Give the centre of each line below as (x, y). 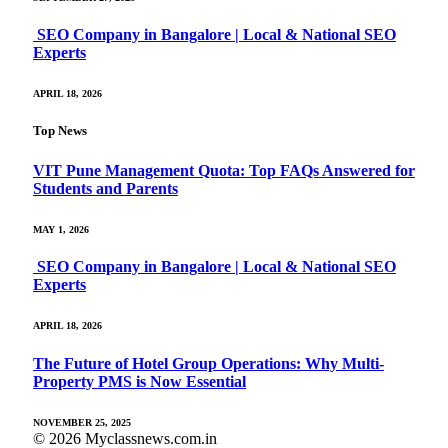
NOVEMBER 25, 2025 (82, 422)
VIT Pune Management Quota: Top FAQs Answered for (224, 170)
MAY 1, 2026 (61, 229)
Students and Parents (105, 188)
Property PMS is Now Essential (139, 381)
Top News (60, 131)
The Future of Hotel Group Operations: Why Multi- (208, 363)
